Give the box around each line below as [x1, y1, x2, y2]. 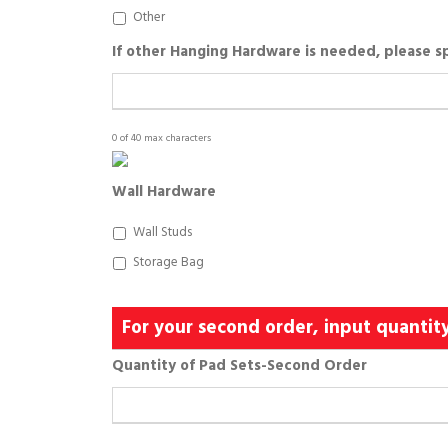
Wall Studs [133, 221, 192, 243]
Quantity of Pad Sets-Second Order [112, 354, 367, 378]
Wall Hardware [112, 180, 216, 204]
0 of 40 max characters [112, 130, 211, 147]
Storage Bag [133, 251, 204, 273]
